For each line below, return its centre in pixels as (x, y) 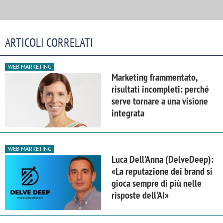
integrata (128, 113)
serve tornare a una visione (160, 101)
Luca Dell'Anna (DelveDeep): (163, 160)
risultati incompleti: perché (160, 89)
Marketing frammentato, (154, 77)
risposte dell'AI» (140, 195)
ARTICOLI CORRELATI (49, 43)
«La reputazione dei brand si (162, 171)
